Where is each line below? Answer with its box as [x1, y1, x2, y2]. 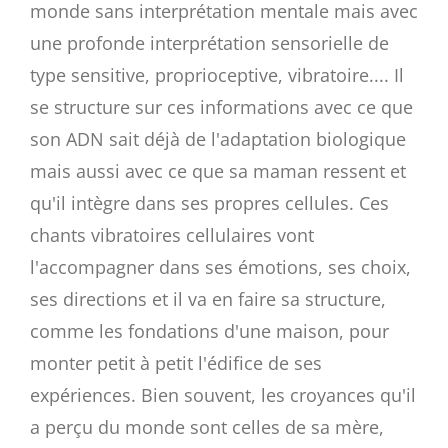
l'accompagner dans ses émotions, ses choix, [30, 254, 411, 279]
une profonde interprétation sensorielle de [30, 30, 389, 55]
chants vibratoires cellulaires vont [30, 222, 314, 247]
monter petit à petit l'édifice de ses [30, 350, 322, 375]
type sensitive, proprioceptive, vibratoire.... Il [30, 62, 404, 87]
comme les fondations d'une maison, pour [30, 318, 389, 343]
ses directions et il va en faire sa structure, [30, 286, 386, 311]
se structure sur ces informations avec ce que [30, 94, 413, 119]
